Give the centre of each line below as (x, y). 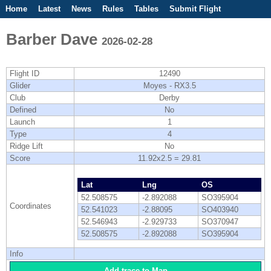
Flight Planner (93, 27)
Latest (49, 9)
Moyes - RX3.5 (169, 86)
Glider (20, 86)
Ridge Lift (26, 146)
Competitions (31, 27)
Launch (22, 122)
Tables (146, 9)
